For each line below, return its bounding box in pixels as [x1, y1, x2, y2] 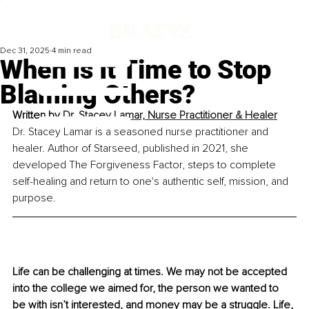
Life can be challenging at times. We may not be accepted [12, 265, 290, 279]
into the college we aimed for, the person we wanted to [12, 281, 281, 296]
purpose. [12, 191, 56, 206]
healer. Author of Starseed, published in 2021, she [12, 141, 251, 156]
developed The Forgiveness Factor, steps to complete [12, 158, 279, 172]
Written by [12, 108, 63, 123]
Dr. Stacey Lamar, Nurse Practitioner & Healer [63, 108, 277, 123]
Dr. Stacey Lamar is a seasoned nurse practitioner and [12, 125, 271, 139]
